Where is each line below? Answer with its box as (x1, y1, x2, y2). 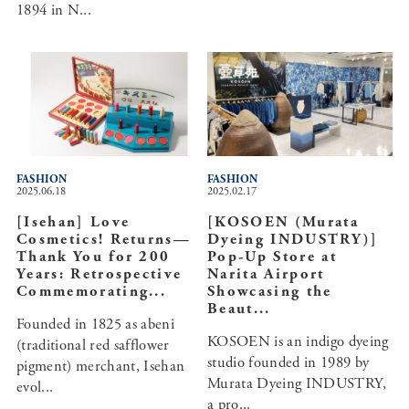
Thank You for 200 (16, 247, 171, 267)
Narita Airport (206, 265, 325, 285)
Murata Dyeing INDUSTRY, (206, 374, 387, 394)
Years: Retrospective (16, 265, 183, 285)
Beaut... (206, 299, 271, 320)
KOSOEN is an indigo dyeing (206, 332, 389, 352)
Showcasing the (206, 282, 332, 302)
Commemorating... (16, 282, 167, 302)
